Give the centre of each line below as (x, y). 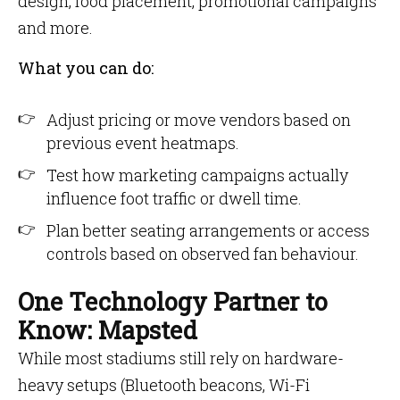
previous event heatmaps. (143, 143)
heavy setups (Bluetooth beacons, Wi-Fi (164, 385)
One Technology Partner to (173, 301)
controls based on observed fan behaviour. (203, 254)
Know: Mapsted (108, 330)
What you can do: (86, 68)
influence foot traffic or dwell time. (174, 198)
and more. (55, 28)
